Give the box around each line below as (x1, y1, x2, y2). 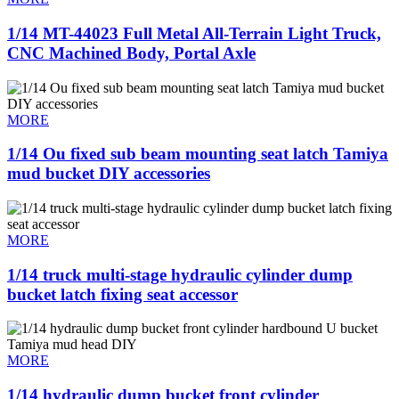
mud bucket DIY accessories (7, 164, 210, 183)
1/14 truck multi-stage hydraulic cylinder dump (7, 265, 353, 284)
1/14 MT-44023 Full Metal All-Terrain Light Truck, (7, 23, 381, 43)
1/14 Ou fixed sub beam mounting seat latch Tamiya (7, 144, 388, 164)
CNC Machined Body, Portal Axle (7, 43, 256, 62)
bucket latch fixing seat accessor (7, 284, 238, 304)
